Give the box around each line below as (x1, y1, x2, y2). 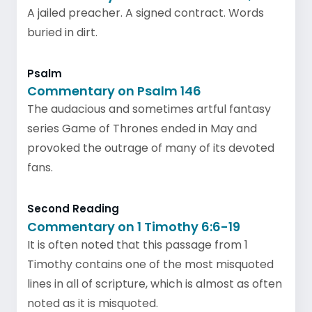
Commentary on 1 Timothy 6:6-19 (27, 217, 240, 235)
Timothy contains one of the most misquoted (27, 256, 274, 272)
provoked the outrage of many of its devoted (27, 140, 274, 156)
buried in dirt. (27, 24, 97, 40)
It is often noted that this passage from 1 (27, 236, 248, 253)
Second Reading (27, 201, 119, 216)
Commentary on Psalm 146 (27, 82, 201, 100)
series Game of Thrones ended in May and (27, 120, 257, 136)
